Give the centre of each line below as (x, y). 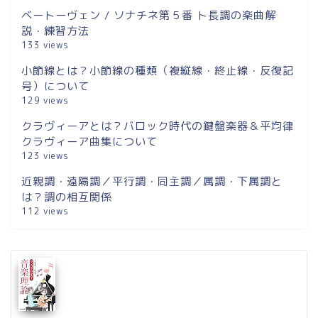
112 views (45, 211)
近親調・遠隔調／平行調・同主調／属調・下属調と (152, 181)
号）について (55, 86)
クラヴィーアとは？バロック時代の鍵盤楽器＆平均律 (158, 126)
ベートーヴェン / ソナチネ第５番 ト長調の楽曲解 (149, 15)
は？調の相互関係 (67, 197)
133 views (45, 45)
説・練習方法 (55, 31)
